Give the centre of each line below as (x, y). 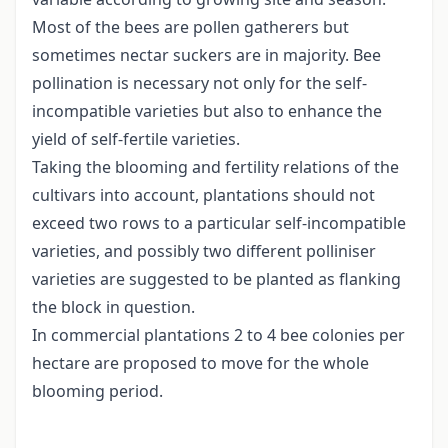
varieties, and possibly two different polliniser (204, 251)
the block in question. (113, 307)
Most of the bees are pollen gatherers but (190, 27)
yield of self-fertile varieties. (136, 139)
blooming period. (97, 391)
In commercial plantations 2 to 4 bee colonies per (218, 335)
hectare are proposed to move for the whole (200, 363)
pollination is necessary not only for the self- (199, 83)
